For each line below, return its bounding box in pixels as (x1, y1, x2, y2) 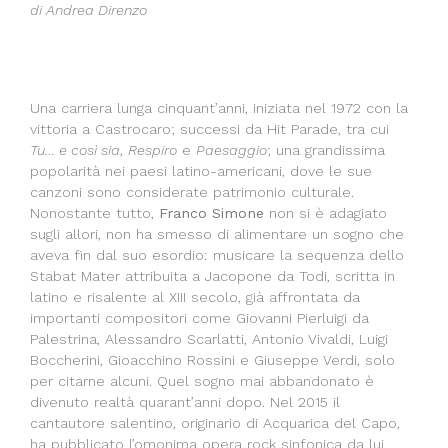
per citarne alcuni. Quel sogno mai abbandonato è (30, 373, 374, 390)
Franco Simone (159, 205, 264, 222)
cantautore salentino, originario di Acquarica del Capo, (30, 415, 400, 432)
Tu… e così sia (30, 142, 120, 159)
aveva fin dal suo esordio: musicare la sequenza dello (30, 247, 404, 264)
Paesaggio (196, 142, 267, 159)
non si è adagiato (264, 205, 387, 222)
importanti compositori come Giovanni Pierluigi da (30, 310, 369, 327)
